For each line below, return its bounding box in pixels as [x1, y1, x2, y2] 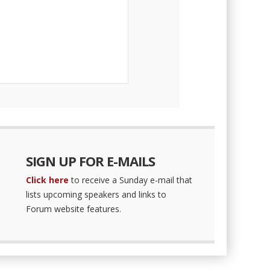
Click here [25, 174, 69, 186]
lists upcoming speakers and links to [25, 189, 166, 200]
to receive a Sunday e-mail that [68, 174, 192, 186]
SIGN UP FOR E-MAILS [25, 152, 155, 170]
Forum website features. [25, 203, 121, 215]
